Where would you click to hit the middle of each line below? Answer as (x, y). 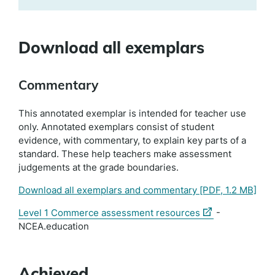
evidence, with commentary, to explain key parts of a (132, 140)
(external (219, 212)
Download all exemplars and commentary (108, 190)
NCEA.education (54, 226)
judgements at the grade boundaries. (99, 167)
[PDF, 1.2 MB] (227, 190)
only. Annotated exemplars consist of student (116, 127)
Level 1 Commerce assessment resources (109, 213)
